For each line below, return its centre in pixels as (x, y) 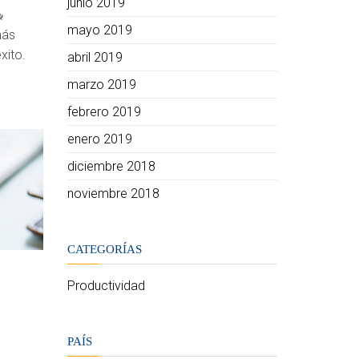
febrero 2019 (104, 112)
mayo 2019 (99, 30)
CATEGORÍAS (104, 249)
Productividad (106, 286)
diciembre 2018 (111, 166)
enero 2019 (99, 139)
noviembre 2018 (113, 194)
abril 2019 (95, 57)
